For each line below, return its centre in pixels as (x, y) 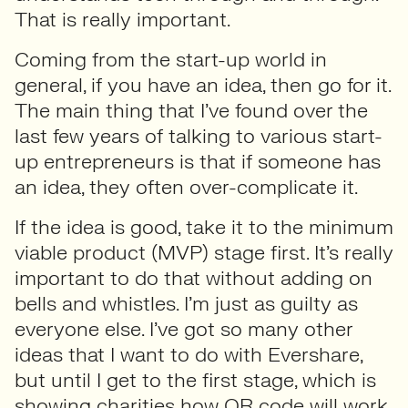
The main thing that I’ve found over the (191, 111)
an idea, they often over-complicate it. (186, 187)
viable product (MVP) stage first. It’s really (204, 253)
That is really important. (122, 20)
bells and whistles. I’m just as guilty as (186, 304)
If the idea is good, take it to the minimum (204, 227)
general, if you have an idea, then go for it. (203, 85)
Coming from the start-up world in (171, 60)
